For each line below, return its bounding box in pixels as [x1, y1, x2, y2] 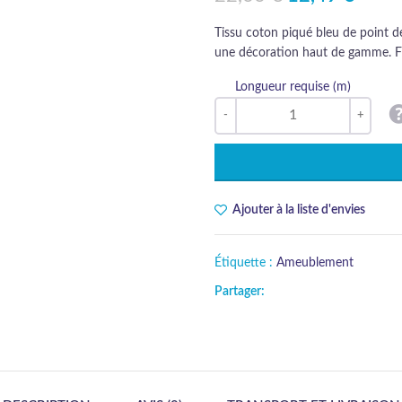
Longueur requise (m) [235, 80, 351, 93]
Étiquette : [214, 256, 276, 269]
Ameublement [276, 256, 354, 269]
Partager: [214, 284, 265, 298]
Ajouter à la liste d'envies [232, 203, 366, 216]
